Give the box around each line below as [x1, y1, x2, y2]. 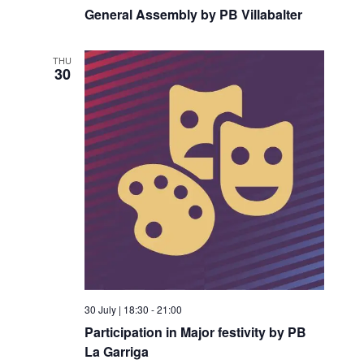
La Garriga [84, 342, 149, 362]
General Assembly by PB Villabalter [84, 5, 302, 24]
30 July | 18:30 [84, 302, 149, 317]
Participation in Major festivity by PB [84, 323, 306, 342]
